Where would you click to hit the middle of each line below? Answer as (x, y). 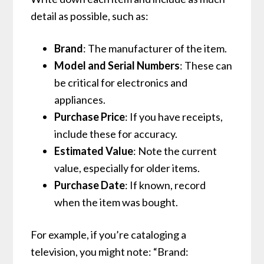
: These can (206, 66)
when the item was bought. (116, 202)
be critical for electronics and (121, 83)
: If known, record (166, 185)
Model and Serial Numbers (117, 66)
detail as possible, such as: (90, 16)
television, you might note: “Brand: (110, 252)
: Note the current (175, 151)
